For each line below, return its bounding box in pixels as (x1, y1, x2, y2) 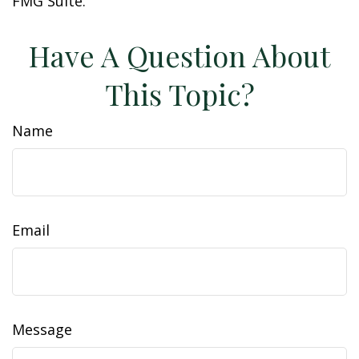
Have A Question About (29, 36, 330, 75)
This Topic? (104, 75, 255, 113)
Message (12, 320, 72, 339)
